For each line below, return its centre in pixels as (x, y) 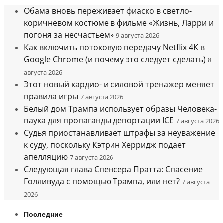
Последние (43, 214)
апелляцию (46, 157)
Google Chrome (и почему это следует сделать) (115, 59)
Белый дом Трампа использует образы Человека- (120, 108)
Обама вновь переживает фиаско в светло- (108, 11)
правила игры (51, 96)
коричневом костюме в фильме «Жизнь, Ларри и (119, 23)
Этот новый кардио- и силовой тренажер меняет (119, 84)
